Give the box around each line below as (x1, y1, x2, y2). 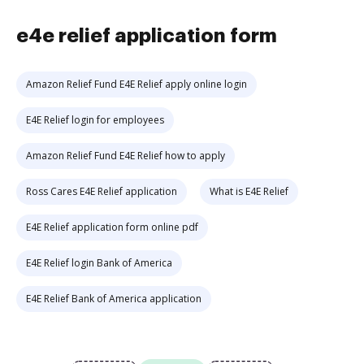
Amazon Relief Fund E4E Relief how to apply (26, 149, 225, 162)
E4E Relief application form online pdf (26, 220, 198, 234)
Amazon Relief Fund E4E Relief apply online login (26, 77, 247, 91)
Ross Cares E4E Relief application (26, 184, 177, 198)
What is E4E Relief (210, 184, 288, 198)
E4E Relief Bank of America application (26, 292, 201, 305)
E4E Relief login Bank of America (26, 256, 172, 270)
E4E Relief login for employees (26, 113, 164, 127)
